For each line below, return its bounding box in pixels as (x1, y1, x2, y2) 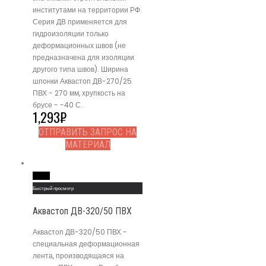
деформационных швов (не (33, 40, 126, 51)
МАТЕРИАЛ (65, 139, 110, 151)
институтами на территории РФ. (33, 5, 142, 15)
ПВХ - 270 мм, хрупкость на (33, 88, 125, 99)
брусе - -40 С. (33, 100, 83, 110)
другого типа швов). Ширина (33, 64, 128, 75)
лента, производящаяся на (33, 251, 124, 261)
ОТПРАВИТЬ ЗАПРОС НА (39, 126, 137, 138)
